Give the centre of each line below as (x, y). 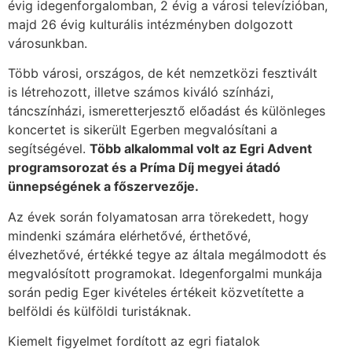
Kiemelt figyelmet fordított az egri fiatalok (134, 341)
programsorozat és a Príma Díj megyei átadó (144, 168)
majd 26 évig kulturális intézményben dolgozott (150, 24)
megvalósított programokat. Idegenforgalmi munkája (165, 273)
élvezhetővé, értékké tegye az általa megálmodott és (167, 254)
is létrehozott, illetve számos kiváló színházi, (141, 92)
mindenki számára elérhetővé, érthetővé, (129, 235)
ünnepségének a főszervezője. (103, 187)
